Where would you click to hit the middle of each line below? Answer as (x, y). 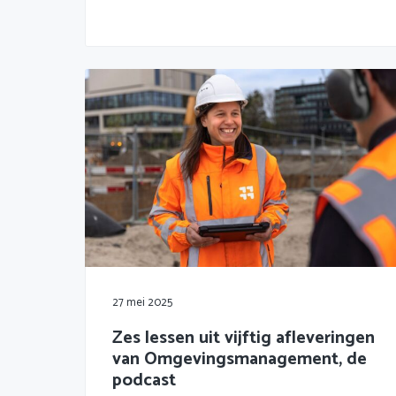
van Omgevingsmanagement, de (240, 359)
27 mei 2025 (142, 302)
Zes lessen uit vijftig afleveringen (244, 338)
